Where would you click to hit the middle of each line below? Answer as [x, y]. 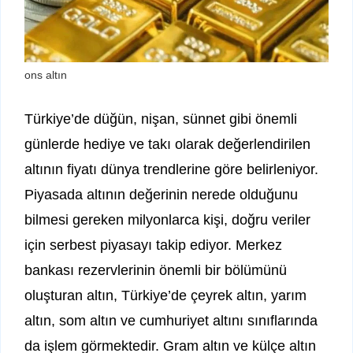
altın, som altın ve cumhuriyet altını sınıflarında [171, 321]
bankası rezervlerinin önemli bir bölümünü [156, 271]
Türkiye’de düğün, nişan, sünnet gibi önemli [161, 119]
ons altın [46, 76]
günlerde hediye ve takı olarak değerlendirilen [167, 145]
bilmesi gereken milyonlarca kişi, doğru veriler [167, 220]
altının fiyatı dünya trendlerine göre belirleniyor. [171, 170]
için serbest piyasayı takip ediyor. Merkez [153, 245]
